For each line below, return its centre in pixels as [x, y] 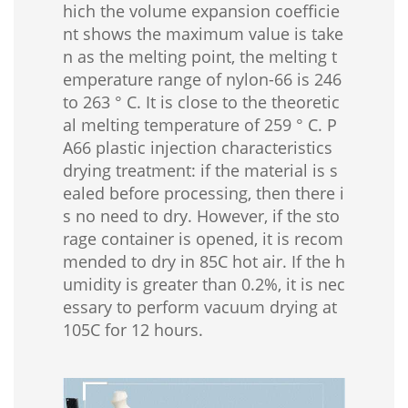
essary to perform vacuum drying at [200, 307]
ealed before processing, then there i [204, 194]
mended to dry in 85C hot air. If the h [204, 262]
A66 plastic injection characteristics [198, 148]
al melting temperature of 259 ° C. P [200, 125]
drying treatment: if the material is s [200, 171]
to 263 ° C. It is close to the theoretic [201, 102]
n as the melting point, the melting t [200, 57]
